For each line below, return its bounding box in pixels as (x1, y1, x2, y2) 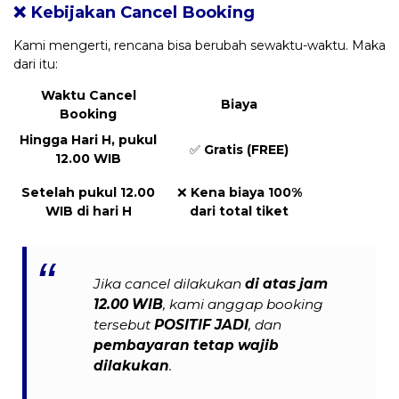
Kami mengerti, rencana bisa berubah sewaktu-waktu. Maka (13, 37, 386, 53)
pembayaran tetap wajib (94, 337, 280, 354)
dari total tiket (190, 202, 289, 219)
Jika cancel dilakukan (94, 275, 246, 293)
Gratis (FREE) (204, 141, 289, 158)
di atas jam (245, 275, 329, 293)
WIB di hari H (45, 202, 132, 219)
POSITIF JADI (154, 316, 249, 334)
